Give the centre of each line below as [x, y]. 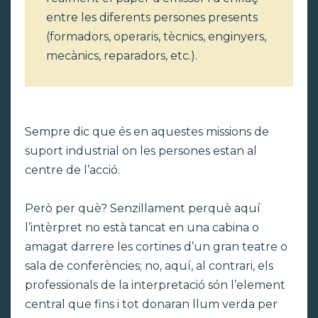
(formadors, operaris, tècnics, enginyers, [156, 36]
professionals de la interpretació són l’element [155, 285]
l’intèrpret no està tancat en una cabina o [142, 227]
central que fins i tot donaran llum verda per [151, 304]
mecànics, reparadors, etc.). [122, 55]
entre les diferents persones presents [152, 17]
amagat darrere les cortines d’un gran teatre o [156, 246]
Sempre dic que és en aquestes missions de [147, 131]
